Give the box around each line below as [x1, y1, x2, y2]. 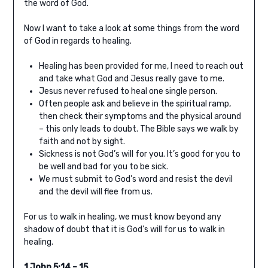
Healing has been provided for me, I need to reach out [38, 61, 243, 72]
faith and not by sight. [38, 136, 125, 147]
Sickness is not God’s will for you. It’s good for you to [38, 149, 240, 160]
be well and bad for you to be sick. [38, 162, 168, 172]
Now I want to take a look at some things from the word [23, 23, 239, 34]
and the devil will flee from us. [38, 187, 153, 197]
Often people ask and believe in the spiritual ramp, [38, 99, 231, 109]
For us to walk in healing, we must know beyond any [23, 212, 221, 223]
